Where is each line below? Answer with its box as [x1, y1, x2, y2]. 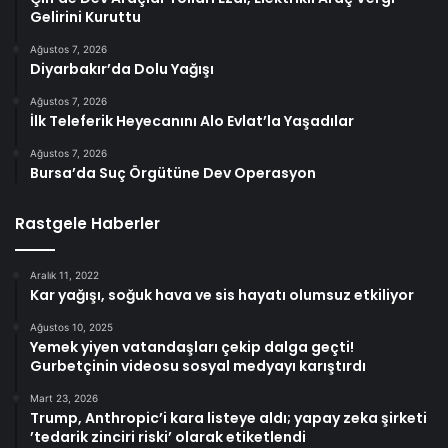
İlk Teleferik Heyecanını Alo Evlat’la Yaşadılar [30, 110, 354, 131]
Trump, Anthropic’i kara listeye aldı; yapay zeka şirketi [30, 407, 427, 428]
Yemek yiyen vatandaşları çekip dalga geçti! [30, 336, 354, 357]
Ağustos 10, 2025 [30, 320, 113, 333]
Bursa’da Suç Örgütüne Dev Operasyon [30, 162, 316, 183]
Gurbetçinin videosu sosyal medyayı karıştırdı [30, 355, 366, 376]
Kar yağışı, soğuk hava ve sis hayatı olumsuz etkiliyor [30, 284, 414, 305]
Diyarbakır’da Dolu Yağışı [30, 58, 214, 79]
